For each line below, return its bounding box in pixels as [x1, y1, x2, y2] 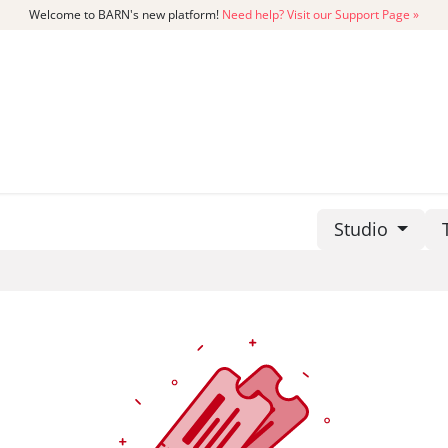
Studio [333, 217, 393, 241]
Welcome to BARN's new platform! [29, 6, 222, 23]
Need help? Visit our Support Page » [222, 6, 419, 23]
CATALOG [54, 153, 133, 172]
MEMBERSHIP [215, 153, 332, 172]
